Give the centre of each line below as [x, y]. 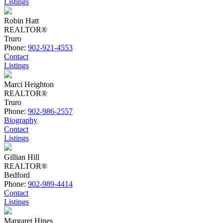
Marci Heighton [29, 84]
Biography [21, 120]
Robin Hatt [21, 20]
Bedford [17, 175]
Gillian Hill [22, 157]
